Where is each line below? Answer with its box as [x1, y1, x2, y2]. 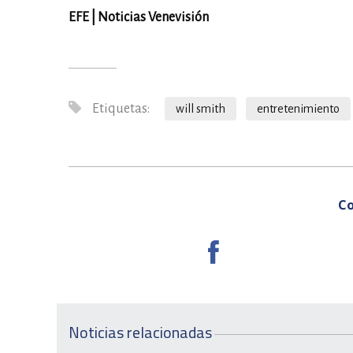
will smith [176, 102, 225, 115]
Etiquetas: [90, 101, 150, 116]
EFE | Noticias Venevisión [69, 9, 211, 24]
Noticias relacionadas [69, 320, 212, 345]
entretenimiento [257, 102, 340, 115]
